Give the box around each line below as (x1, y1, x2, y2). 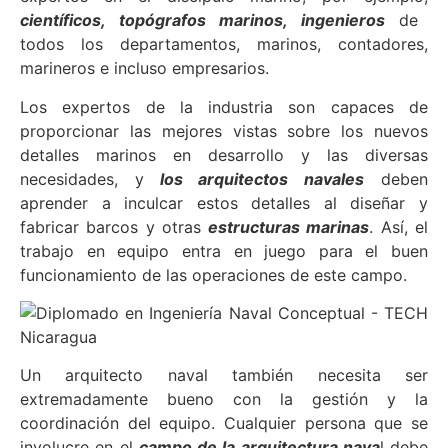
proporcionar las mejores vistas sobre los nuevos (20, 120, 428, 141)
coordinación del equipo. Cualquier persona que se (20, 413, 428, 434)
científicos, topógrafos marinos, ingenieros (20, 10, 385, 31)
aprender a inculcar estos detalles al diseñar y (20, 192, 428, 213)
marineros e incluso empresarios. (20, 58, 269, 79)
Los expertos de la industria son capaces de (20, 96, 428, 117)
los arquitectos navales (143, 168, 365, 189)
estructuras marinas (201, 216, 370, 237)
